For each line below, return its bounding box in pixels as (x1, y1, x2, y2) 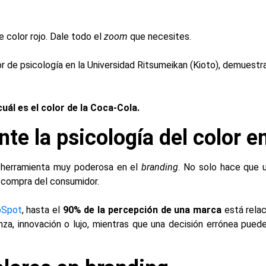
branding (141, 161, 179, 173)
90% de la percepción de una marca (62, 204, 221, 216)
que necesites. (128, 31, 191, 42)
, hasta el (21, 204, 63, 216)
